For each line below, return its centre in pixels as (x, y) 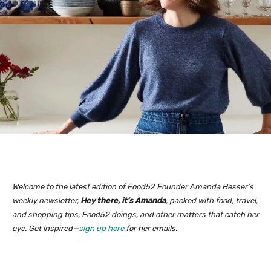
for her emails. (151, 229)
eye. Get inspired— (45, 229)
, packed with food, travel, (212, 201)
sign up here (101, 229)
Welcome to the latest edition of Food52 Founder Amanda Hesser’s (133, 187)
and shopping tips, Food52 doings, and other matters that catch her (135, 215)
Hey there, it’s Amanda (123, 201)
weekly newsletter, (46, 201)
